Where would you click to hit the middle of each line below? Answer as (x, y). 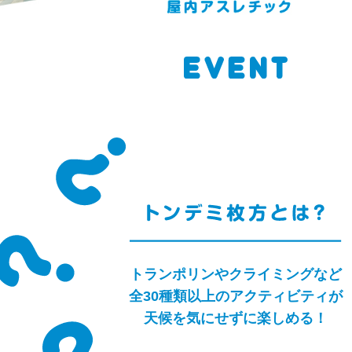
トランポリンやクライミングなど (236, 275)
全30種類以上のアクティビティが (236, 297)
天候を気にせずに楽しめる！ (236, 319)
